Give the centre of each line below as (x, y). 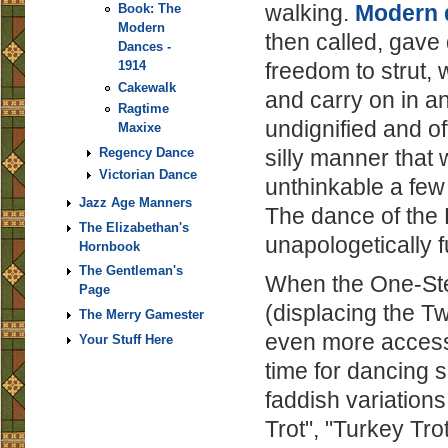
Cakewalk (147, 87)
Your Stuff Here (126, 340)
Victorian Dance (147, 174)
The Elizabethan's (134, 227)
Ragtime (143, 109)
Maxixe (139, 128)
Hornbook (109, 246)
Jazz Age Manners (135, 202)
